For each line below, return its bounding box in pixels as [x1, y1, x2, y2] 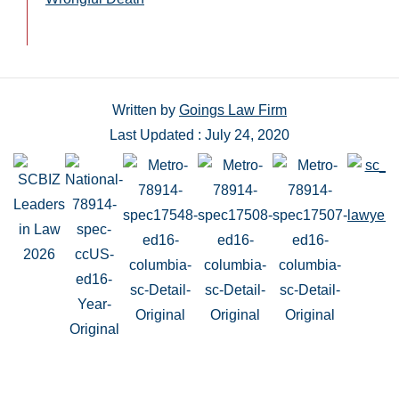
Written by [112, 102, 179, 118]
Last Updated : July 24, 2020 [110, 126, 289, 142]
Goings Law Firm [179, 102, 287, 118]
